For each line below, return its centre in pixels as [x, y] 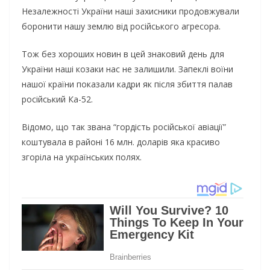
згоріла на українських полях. [82, 157]
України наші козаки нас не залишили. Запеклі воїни [127, 69]
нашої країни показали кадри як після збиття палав [127, 84]
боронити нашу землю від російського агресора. [121, 27]
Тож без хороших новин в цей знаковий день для [123, 54]
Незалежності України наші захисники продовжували [130, 11]
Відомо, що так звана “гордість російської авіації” [124, 127]
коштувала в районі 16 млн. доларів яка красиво [121, 142]
